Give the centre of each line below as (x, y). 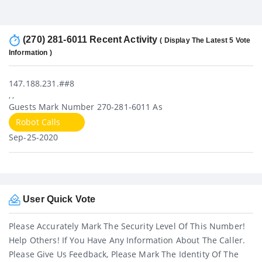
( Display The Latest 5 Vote (205, 41)
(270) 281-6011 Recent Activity (90, 40)
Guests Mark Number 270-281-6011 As (86, 107)
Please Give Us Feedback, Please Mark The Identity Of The (124, 254)
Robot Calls (38, 122)
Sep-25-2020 (34, 137)
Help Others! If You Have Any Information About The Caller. (127, 240)
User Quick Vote (58, 199)
